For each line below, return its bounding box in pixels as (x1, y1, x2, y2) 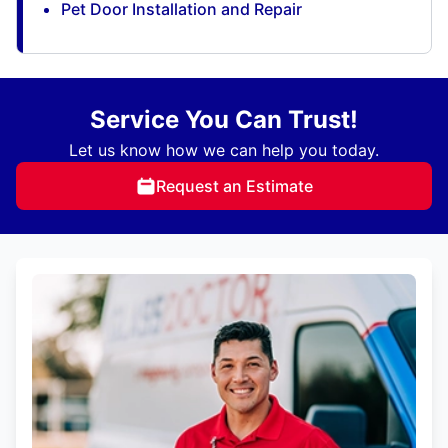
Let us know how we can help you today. (69, 140, 379, 161)
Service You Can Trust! (90, 105, 358, 135)
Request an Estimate (155, 176, 313, 197)
